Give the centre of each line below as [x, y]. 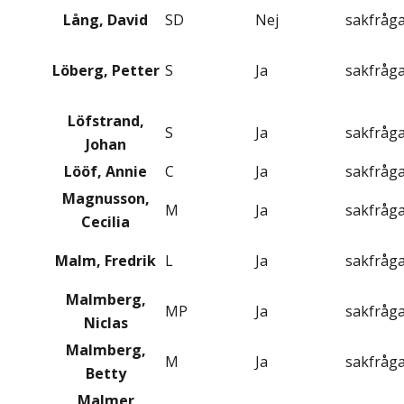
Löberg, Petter [106, 71]
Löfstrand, [106, 121]
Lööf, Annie [106, 172]
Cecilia [106, 222]
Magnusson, [106, 199]
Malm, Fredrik [106, 261]
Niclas [106, 323]
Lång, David [106, 20]
